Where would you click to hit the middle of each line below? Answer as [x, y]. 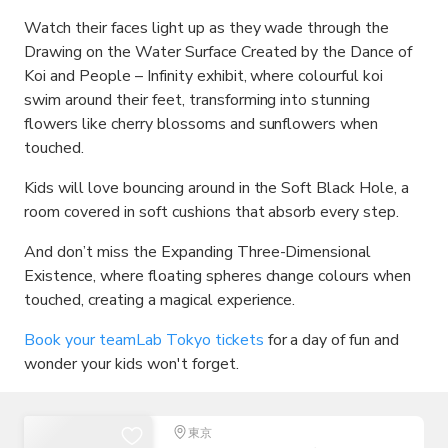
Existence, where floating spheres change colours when [218, 276]
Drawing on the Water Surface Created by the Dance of [218, 52]
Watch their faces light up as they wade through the [207, 28]
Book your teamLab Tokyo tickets [144, 340]
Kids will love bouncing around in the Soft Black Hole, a [217, 188]
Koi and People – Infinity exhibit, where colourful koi [204, 76]
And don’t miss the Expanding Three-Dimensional [198, 252]
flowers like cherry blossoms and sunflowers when [201, 124]
